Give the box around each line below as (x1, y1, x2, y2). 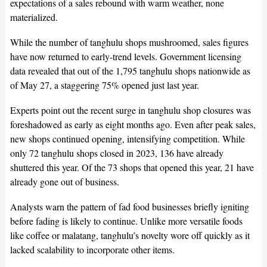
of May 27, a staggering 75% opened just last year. (10, 79, 199, 92)
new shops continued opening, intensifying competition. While (10, 132, 245, 145)
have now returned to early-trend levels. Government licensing (10, 50, 241, 63)
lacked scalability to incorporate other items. (10, 243, 175, 256)
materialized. (10, 11, 61, 24)
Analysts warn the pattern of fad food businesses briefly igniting (10, 200, 249, 213)
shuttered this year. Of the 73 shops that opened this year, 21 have (10, 161, 254, 174)
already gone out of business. (10, 175, 122, 188)
